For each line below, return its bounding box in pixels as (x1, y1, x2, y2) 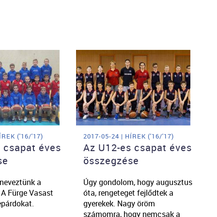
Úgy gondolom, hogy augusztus (83, 176, 192, 187)
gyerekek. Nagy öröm (83, 198, 155, 209)
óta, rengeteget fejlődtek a (83, 187, 173, 198)
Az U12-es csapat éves (83, 140, 192, 154)
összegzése (83, 154, 139, 167)
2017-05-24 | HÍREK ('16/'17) (83, 131, 174, 140)
